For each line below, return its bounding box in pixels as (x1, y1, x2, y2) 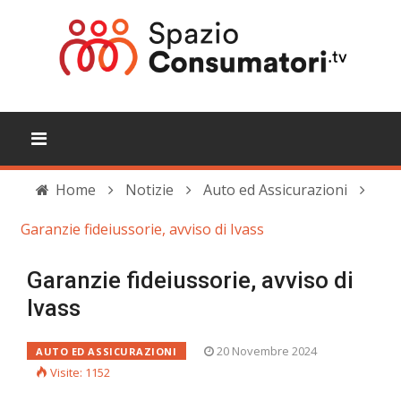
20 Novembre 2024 (216, 343, 317, 359)
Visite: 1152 (50, 364, 110, 380)
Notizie (125, 180, 174, 200)
